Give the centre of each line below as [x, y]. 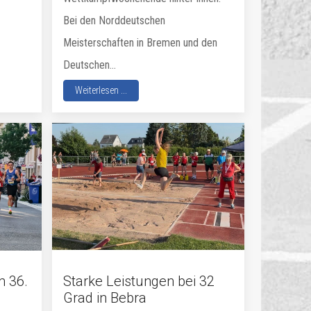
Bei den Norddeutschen [115, 20]
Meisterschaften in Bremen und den [141, 42]
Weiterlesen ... [101, 90]
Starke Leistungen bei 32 [139, 281]
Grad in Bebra [105, 298]
